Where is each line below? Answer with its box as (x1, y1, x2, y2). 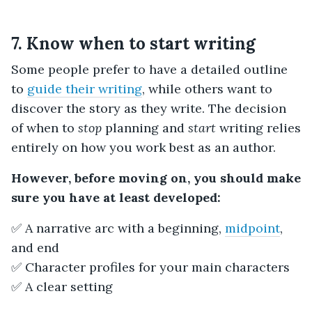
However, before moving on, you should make (11, 170, 301, 187)
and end (11, 240, 59, 256)
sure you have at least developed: (11, 189, 221, 206)
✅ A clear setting (11, 279, 113, 295)
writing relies (216, 120, 301, 136)
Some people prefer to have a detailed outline (11, 61, 288, 78)
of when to (11, 120, 78, 136)
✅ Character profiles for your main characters (11, 259, 290, 276)
